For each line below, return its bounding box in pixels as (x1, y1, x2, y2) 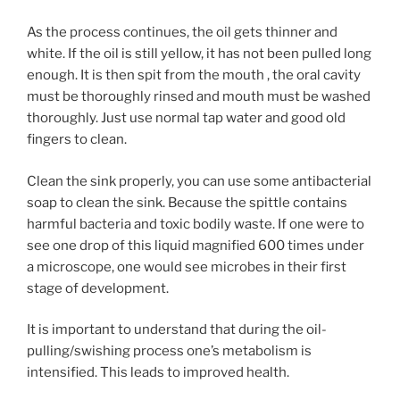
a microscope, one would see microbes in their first (27, 258, 346, 275)
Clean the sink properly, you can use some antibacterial (27, 172, 371, 189)
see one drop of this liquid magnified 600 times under (27, 237, 364, 254)
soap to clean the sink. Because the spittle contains (27, 194, 347, 211)
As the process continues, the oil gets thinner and (27, 24, 337, 41)
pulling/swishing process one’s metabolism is (27, 343, 312, 360)
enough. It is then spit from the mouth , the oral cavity (27, 67, 361, 84)
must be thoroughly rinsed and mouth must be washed (27, 88, 371, 105)
